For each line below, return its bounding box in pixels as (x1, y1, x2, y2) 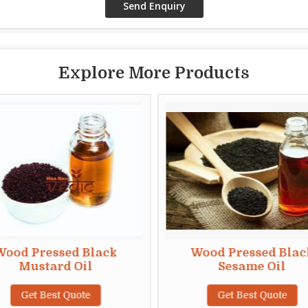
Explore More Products (58, 63, 250, 83)
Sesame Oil (218, 260, 286, 274)
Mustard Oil (19, 260, 93, 274)
